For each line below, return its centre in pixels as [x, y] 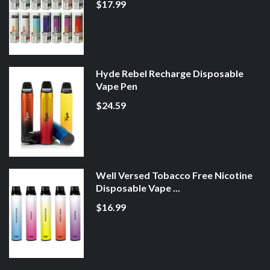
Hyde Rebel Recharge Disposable [169, 74]
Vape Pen [116, 86]
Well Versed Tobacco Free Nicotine [174, 175]
